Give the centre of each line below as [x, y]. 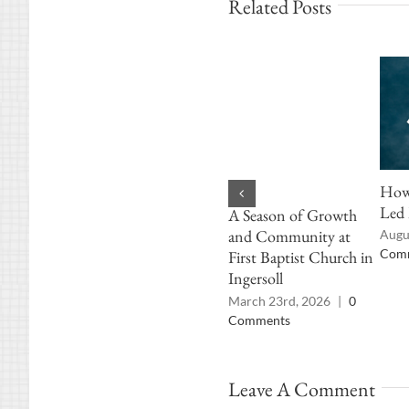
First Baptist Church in [300, 257]
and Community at [289, 236]
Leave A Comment [301, 390]
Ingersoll [255, 278]
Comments [259, 320]
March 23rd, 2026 [279, 300]
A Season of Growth [292, 215]
